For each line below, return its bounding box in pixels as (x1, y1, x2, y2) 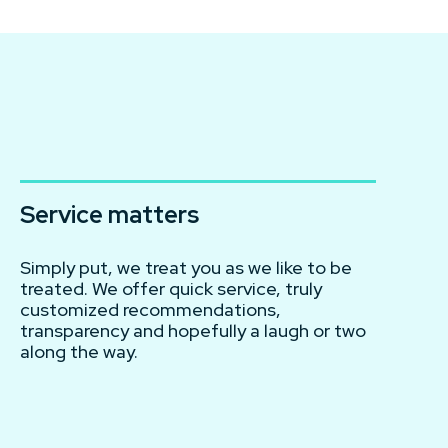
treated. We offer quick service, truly (20, 276, 322, 300)
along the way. (20, 339, 138, 363)
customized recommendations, (20, 297, 281, 321)
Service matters (20, 198, 199, 230)
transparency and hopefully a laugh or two (20, 318, 366, 342)
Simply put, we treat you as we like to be (20, 255, 352, 279)
